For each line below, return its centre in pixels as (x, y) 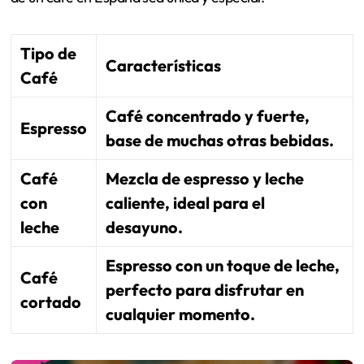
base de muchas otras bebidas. (219, 141)
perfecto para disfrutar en (204, 290)
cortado (50, 302)
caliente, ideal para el (185, 203)
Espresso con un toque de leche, (222, 266)
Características (163, 66)
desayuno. (144, 227)
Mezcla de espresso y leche (204, 179)
